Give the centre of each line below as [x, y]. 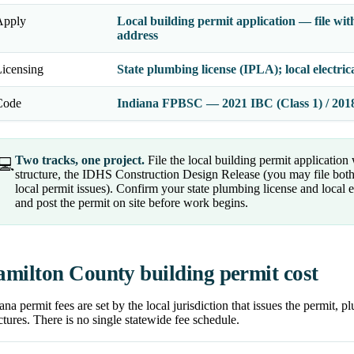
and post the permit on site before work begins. [132, 203]
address [137, 36]
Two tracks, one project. [80, 160]
